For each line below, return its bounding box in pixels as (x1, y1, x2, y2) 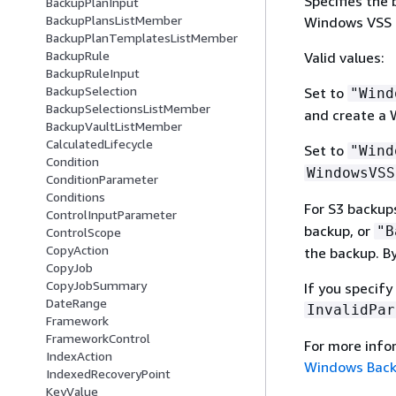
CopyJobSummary (46, 278, 147, 293)
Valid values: (303, 48, 385, 66)
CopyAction (46, 242, 109, 258)
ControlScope (46, 225, 121, 240)
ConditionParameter (46, 171, 158, 187)
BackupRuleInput (46, 65, 140, 81)
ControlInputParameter (46, 207, 177, 223)
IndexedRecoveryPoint (46, 366, 171, 382)
